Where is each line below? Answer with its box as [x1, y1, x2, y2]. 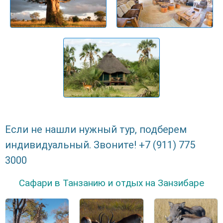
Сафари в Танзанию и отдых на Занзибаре [19, 177, 204, 189]
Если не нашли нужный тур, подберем [5, 123, 187, 136]
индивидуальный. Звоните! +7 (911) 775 [5, 139, 195, 151]
